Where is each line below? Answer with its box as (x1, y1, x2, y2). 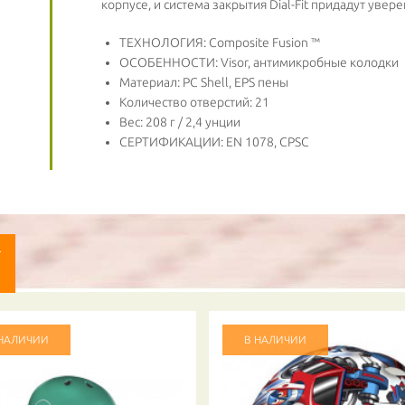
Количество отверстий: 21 (118, 95, 269, 109)
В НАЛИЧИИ (244, 334, 307, 345)
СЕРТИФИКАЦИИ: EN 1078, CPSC (118, 135, 309, 149)
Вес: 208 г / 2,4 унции (118, 115, 240, 129)
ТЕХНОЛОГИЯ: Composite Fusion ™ (118, 35, 320, 50)
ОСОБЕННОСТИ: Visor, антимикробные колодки (118, 55, 399, 70)
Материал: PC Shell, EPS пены (118, 75, 288, 89)
